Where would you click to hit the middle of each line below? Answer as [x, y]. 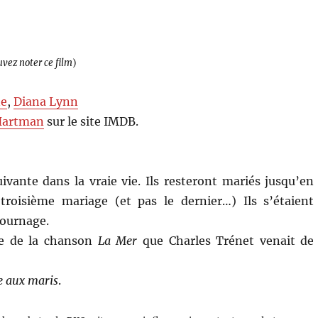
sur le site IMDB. [92, 121]
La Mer [117, 240]
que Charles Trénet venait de [226, 240]
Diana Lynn [46, 101]
